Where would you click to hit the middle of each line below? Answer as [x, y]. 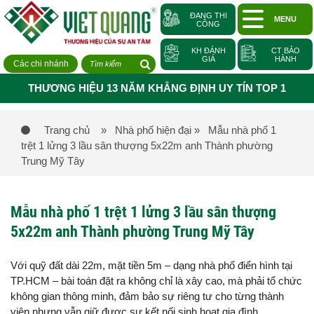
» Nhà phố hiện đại [146, 130]
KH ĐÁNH [208, 50]
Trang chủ [73, 130]
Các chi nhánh [41, 64]
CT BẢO [285, 50]
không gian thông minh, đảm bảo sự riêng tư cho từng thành [147, 296]
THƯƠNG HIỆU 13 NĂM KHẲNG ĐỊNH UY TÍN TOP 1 [157, 88]
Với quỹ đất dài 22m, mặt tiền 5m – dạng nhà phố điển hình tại [151, 265]
